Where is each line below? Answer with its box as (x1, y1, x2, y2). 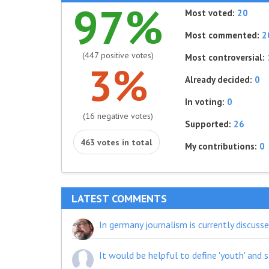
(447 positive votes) (82, 50, 154, 61)
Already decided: (184, 74, 255, 85)
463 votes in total (80, 137, 152, 148)
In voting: (184, 96, 227, 107)
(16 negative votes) (82, 110, 153, 121)
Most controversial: (184, 52, 267, 63)
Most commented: (184, 29, 262, 41)
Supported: (184, 118, 234, 130)
